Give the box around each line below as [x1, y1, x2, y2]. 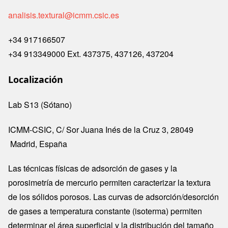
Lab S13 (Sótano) [8, 99, 74, 111]
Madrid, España [8, 138, 67, 150]
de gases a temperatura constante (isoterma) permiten [8, 205, 202, 217]
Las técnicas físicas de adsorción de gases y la [8, 162, 177, 175]
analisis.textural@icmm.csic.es [8, 9, 119, 21]
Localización [8, 73, 63, 86]
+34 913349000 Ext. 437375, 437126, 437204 [8, 48, 174, 60]
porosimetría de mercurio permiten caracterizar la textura [8, 177, 211, 189]
